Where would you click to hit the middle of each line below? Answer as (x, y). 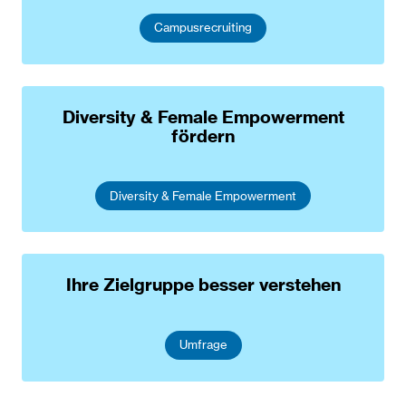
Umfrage (203, 345)
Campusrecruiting (203, 28)
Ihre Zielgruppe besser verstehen (203, 285)
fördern (203, 135)
